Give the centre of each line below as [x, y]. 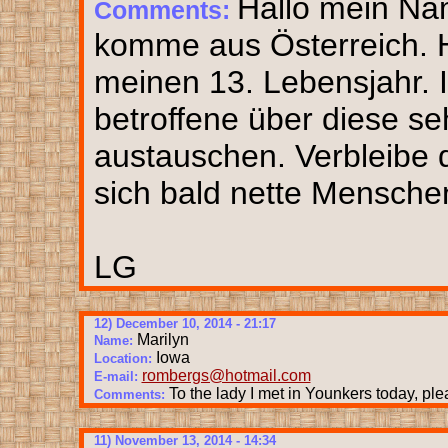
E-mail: [117, 376]
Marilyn [162, 339]
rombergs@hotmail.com [226, 375]
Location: [124, 358]
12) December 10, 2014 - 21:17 [184, 323]
